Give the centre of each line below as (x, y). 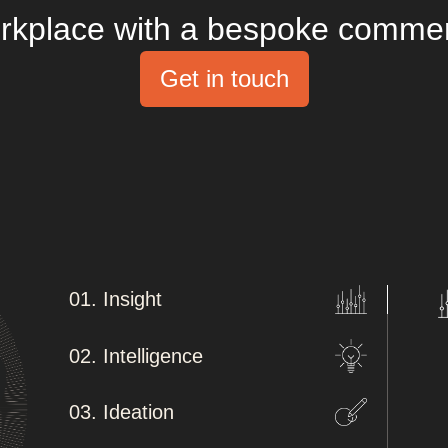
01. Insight (115, 299)
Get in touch (224, 78)
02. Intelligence (138, 355)
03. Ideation (121, 411)
